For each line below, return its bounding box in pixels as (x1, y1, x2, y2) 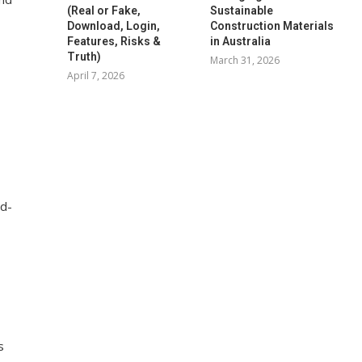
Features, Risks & (67, 34, 162, 48)
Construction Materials (209, 19, 334, 32)
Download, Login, (67, 19, 161, 32)
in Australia (209, 34, 271, 48)
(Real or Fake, (67, 3, 141, 17)
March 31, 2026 (209, 53, 280, 67)
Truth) (67, 49, 102, 63)
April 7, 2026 (67, 68, 125, 82)
